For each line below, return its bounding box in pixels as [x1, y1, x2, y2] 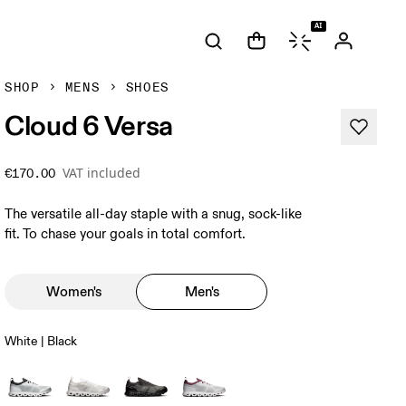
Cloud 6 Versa [5, 108, 174, 142]
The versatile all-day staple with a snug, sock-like [5, 206, 303, 223]
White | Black [5, 333, 78, 349]
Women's [46, 283, 102, 300]
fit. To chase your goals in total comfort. [5, 226, 246, 243]
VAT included [63, 164, 141, 181]
